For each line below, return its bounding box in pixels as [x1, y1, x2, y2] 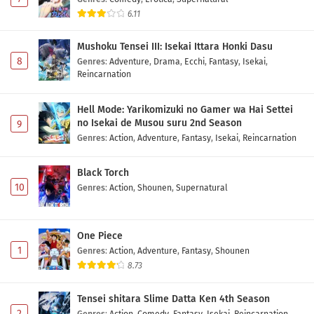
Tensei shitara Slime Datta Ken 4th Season [77, 292, 270, 305]
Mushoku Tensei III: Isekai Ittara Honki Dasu [77, 41, 273, 53]
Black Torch [77, 167, 129, 179]
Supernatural [176, 182, 228, 193]
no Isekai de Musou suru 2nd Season [77, 117, 242, 130]
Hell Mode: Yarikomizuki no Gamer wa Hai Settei [77, 104, 293, 116]
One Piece [77, 230, 123, 243]
